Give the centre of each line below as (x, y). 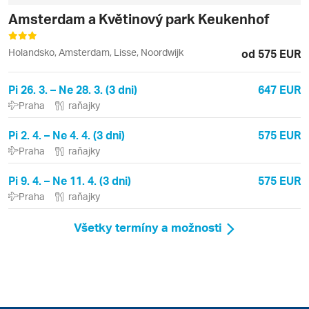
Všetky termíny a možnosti (148, 227)
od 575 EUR (271, 53)
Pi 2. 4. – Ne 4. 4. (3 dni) (67, 134)
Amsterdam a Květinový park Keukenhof (139, 18)
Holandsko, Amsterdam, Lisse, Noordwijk (96, 52)
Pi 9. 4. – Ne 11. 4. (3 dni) (70, 180)
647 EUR (279, 89)
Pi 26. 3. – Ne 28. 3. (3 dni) (73, 89)
